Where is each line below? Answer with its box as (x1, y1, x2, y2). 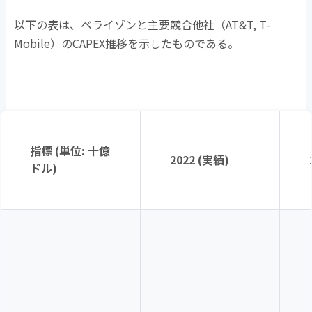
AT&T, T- (226, 16, 271, 33)
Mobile (14, 35, 51, 52)
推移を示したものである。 (105, 35, 240, 52)
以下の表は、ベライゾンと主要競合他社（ (14, 16, 226, 33)
